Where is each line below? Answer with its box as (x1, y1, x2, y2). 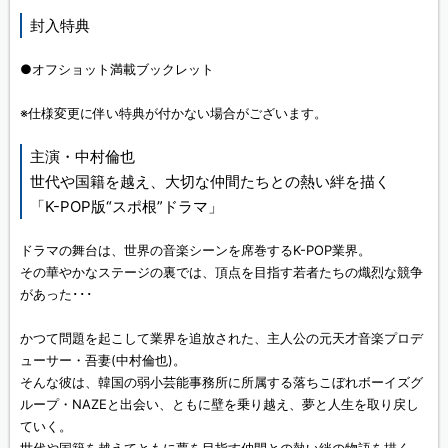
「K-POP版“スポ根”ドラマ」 (30, 197, 223, 216)
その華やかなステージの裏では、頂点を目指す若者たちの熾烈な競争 (20, 264, 423, 280)
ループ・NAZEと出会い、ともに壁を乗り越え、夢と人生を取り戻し (20, 396, 419, 412)
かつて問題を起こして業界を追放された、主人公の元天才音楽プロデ (20, 330, 423, 346)
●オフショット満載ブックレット (20, 61, 214, 77)
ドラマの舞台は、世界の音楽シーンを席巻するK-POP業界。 (20, 242, 371, 258)
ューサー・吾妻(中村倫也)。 (20, 352, 186, 368)
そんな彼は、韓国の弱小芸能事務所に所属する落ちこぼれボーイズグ (20, 374, 423, 390)
